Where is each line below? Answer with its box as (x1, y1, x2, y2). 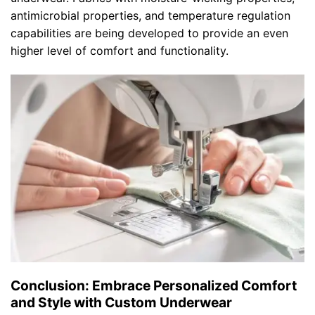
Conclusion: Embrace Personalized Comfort (11, 276, 297, 294)
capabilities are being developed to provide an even (11, 26, 288, 41)
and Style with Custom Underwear (11, 293, 232, 311)
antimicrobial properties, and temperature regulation (11, 8, 290, 23)
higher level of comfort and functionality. (11, 44, 229, 58)
